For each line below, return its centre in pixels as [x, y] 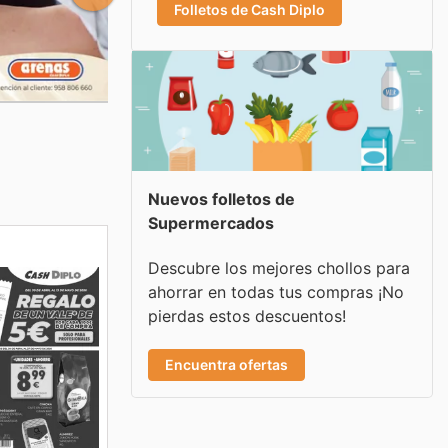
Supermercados [211, 223]
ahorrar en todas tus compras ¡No [276, 291]
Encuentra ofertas [226, 364]
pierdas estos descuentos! [247, 315]
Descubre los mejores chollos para [279, 267]
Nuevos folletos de [221, 199]
